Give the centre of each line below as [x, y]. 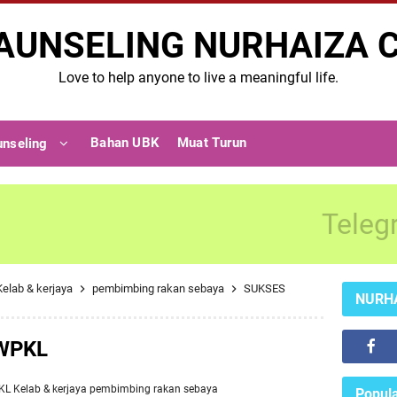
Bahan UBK [125, 143]
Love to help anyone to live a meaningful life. [198, 78]
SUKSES [265, 288]
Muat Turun [211, 143]
